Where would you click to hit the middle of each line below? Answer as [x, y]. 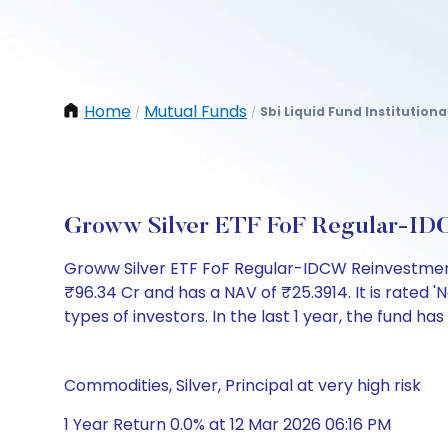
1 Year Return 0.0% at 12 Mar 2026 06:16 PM [227, 424]
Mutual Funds [195, 111]
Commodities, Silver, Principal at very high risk [242, 385]
